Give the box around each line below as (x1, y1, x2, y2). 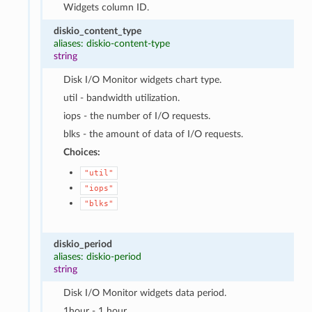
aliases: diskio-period (53, 251, 141, 262)
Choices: (63, 146, 101, 157)
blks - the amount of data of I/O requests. (63, 128, 244, 139)
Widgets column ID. (63, 1, 150, 13)
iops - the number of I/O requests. (63, 110, 211, 121)
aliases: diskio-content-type (53, 38, 170, 49)
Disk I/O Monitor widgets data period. (63, 287, 227, 298)
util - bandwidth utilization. (63, 92, 180, 103)
